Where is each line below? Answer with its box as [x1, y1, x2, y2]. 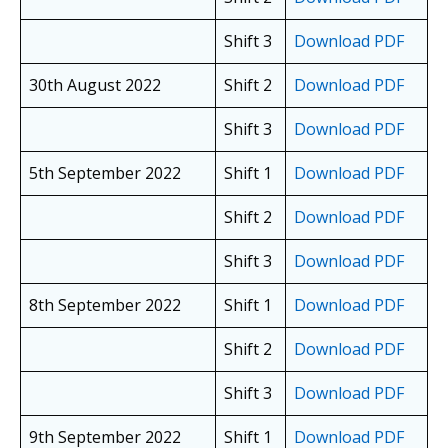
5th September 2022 [29, 162, 181, 185]
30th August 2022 [29, 74, 161, 97]
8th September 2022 [29, 294, 181, 317]
